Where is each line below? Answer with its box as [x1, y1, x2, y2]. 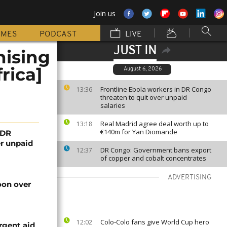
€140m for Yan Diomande [100, 127, 177, 136]
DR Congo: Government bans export [100, 145, 211, 155]
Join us [94, 9, 116, 18]
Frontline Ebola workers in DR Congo [100, 85, 211, 94]
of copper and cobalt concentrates [100, 154, 206, 163]
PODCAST [40, 30, 77, 39]
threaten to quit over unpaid [100, 93, 187, 102]
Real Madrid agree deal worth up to [100, 119, 209, 128]
